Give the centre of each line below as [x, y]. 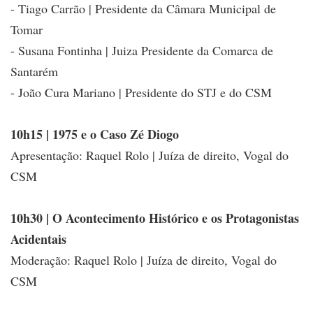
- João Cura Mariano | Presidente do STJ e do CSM [141, 92]
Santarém [34, 71]
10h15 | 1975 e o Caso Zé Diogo [95, 134]
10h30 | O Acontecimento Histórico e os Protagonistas [155, 218]
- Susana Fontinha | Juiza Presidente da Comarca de [142, 50]
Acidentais [38, 239]
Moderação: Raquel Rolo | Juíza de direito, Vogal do [144, 260]
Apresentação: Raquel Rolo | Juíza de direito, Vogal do [150, 155]
